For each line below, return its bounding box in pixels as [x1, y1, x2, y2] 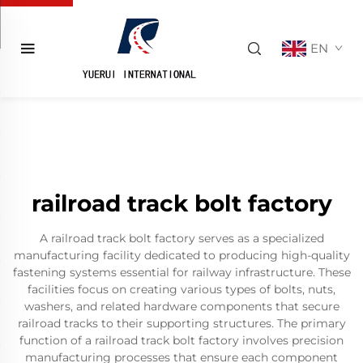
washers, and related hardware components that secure [23, 299, 340, 314]
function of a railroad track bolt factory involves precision [19, 333, 344, 348]
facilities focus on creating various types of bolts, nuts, [28, 282, 335, 297]
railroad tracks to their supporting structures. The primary [17, 316, 346, 331]
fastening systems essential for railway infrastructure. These [12, 265, 351, 280]
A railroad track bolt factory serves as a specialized [39, 231, 324, 246]
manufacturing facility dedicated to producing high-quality [13, 248, 350, 263]
